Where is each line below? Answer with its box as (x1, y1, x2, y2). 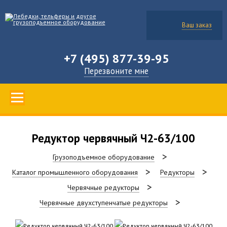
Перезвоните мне (84, 65, 148, 77)
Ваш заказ (182, 21, 212, 29)
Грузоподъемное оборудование (52, 152, 155, 162)
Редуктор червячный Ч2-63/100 (32, 131, 195, 145)
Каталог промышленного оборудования (12, 167, 138, 177)
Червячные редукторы (67, 182, 139, 192)
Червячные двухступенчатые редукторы (39, 198, 168, 207)
